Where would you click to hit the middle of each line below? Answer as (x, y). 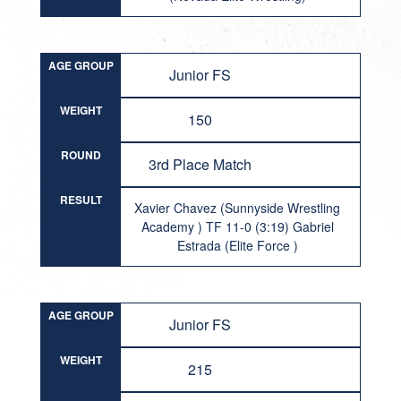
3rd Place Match (200, 164)
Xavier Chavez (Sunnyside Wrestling (238, 208)
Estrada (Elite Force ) (237, 245)
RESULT (81, 200)
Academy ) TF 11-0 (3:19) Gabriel (237, 226)
